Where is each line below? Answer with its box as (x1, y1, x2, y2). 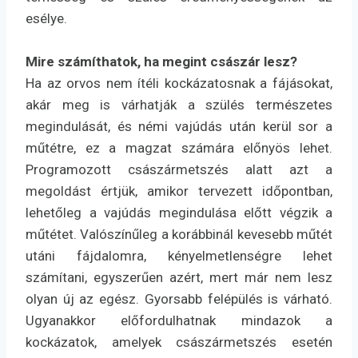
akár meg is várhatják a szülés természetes (26, 97, 332, 113)
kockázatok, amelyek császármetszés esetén (26, 334, 332, 351)
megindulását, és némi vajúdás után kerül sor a (26, 118, 332, 135)
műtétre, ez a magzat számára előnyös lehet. (26, 140, 332, 157)
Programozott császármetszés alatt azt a (26, 161, 332, 178)
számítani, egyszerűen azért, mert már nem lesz (26, 269, 332, 286)
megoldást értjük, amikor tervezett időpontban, (26, 183, 332, 200)
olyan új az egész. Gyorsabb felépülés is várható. (26, 291, 332, 308)
